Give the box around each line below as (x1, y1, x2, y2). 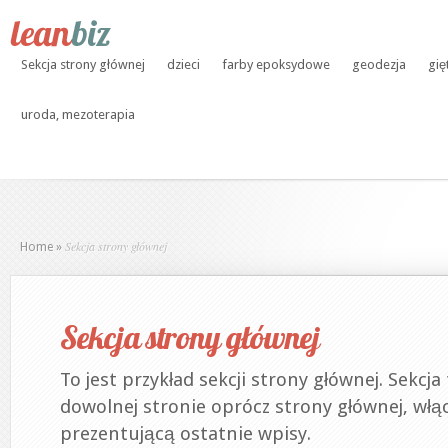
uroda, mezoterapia (21, 107, 135, 122)
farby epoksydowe (222, 57, 330, 72)
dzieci (167, 57, 200, 72)
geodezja (352, 57, 406, 72)
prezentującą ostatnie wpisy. (60, 422, 311, 445)
